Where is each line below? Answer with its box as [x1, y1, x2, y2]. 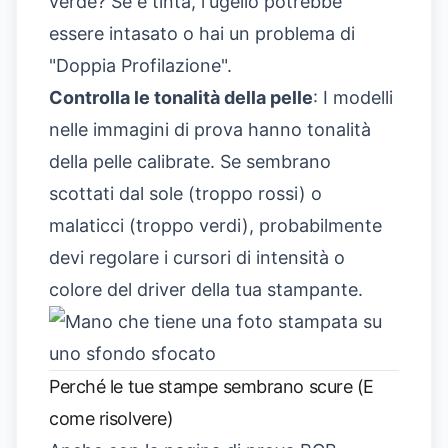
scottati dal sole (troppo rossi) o [49, 182, 322, 204]
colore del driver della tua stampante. [49, 278, 363, 300]
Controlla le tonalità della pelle [49, 86, 313, 108]
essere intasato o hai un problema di [49, 22, 355, 44]
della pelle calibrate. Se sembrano [49, 150, 331, 172]
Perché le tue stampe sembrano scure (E [49, 375, 374, 397]
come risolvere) [49, 407, 174, 429]
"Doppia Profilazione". [49, 54, 232, 76]
